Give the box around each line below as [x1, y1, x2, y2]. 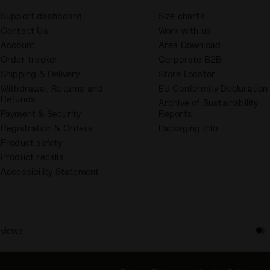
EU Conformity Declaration [158, 83, 268, 94]
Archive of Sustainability [158, 98, 259, 108]
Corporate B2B [158, 54, 222, 65]
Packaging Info [158, 123, 218, 134]
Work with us [158, 25, 211, 36]
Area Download [158, 40, 221, 51]
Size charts [158, 11, 205, 22]
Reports [158, 108, 192, 119]
